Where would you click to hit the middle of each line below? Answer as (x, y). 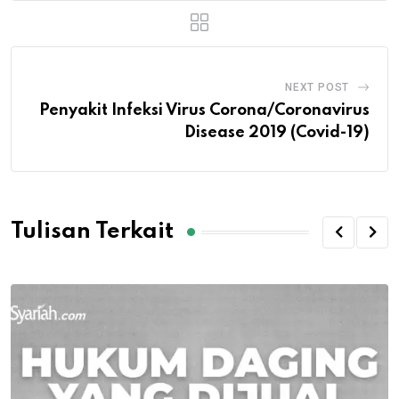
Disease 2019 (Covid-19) (277, 132)
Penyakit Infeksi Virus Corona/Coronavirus (204, 110)
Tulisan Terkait (92, 232)
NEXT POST (317, 87)
